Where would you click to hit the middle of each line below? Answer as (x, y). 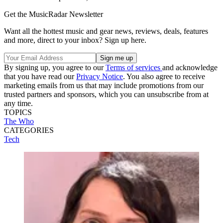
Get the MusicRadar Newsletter (54, 14)
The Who (19, 121)
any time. (18, 104)
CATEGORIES (29, 130)
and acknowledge (190, 68)
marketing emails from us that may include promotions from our (104, 86)
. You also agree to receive (164, 77)
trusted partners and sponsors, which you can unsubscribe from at (106, 95)
